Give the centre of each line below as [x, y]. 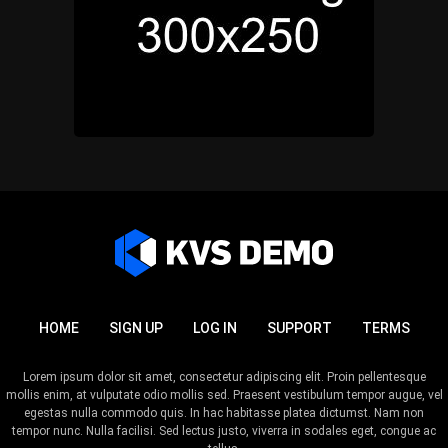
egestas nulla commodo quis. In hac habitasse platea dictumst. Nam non [224, 412]
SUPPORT [299, 327]
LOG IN [214, 327]
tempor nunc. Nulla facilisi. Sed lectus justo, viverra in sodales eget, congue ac [224, 430]
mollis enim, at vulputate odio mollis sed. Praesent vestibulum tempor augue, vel [224, 394]
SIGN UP [135, 327]
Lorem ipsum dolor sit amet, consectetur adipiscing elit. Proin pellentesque [224, 376]
